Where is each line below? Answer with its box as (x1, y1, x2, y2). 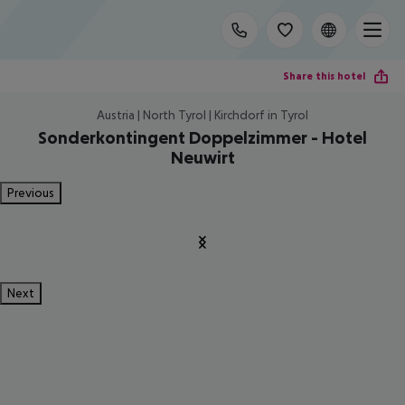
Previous (7, 185, 54, 200)
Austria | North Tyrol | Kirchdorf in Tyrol (97, 108, 308, 122)
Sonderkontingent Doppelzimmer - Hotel (38, 127, 367, 147)
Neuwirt (170, 147, 235, 167)
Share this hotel (283, 69, 365, 82)
